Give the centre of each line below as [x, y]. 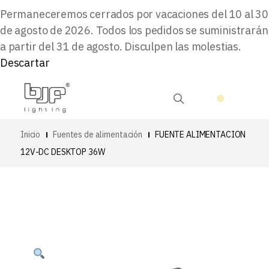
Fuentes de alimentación [98, 134]
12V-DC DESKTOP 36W [63, 152]
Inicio [31, 134]
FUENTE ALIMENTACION [200, 134]
